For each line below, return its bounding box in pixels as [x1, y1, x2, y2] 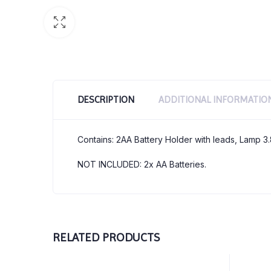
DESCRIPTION [77, 94, 134, 106]
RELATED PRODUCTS [53, 230, 160, 245]
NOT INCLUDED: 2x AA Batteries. [77, 159, 206, 170]
